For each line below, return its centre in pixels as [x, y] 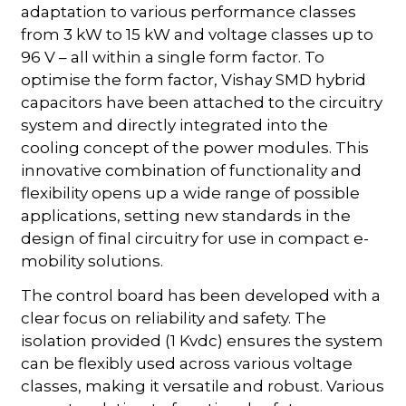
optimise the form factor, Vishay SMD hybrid [194, 79]
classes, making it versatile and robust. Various [203, 386]
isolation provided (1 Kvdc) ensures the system [203, 340]
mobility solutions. [92, 261]
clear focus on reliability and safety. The [174, 318]
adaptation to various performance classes [189, 11]
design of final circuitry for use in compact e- [195, 238]
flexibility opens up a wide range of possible [191, 193]
